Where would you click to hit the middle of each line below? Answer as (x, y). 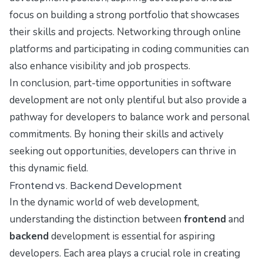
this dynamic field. (49, 168)
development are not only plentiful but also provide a (128, 100)
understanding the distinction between (97, 220)
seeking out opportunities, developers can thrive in (123, 151)
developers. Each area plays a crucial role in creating (125, 254)
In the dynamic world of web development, (104, 203)
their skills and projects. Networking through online (125, 32)
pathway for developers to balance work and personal (129, 117)
